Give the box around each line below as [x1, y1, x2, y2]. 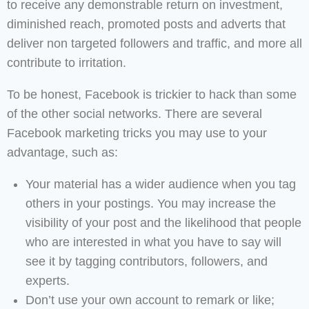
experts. [26, 274, 70, 288]
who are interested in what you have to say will [26, 235, 281, 250]
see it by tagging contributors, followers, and [26, 255, 268, 269]
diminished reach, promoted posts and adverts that [7, 17, 286, 32]
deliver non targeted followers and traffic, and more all [7, 37, 302, 51]
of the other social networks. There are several [7, 107, 262, 121]
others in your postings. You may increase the [26, 197, 276, 211]
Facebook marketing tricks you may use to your [7, 126, 267, 141]
